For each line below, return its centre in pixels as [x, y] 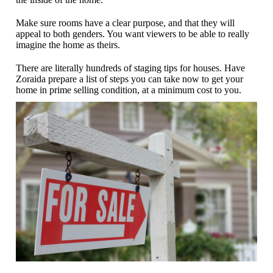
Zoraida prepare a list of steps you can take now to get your [130, 79]
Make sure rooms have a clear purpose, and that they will [126, 23]
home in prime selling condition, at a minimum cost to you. [129, 90]
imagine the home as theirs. [68, 44]
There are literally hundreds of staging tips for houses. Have [131, 68]
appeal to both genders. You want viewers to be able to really [133, 34]
